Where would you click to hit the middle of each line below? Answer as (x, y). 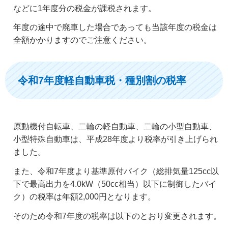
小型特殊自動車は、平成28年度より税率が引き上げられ (116, 139)
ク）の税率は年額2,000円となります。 (84, 197)
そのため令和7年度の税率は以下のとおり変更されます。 (117, 216)
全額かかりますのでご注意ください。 (82, 40)
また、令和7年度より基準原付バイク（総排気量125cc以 (116, 172)
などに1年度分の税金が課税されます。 (85, 8)
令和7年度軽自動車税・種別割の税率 (102, 81)
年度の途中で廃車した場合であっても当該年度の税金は (115, 27)
